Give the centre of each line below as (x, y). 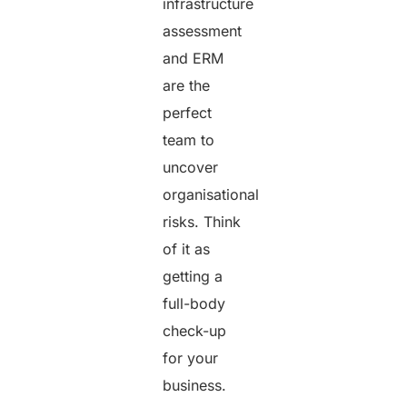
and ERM (194, 59)
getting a (193, 277)
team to (189, 140)
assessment (203, 31)
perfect (188, 113)
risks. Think (202, 222)
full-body (194, 304)
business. (197, 386)
